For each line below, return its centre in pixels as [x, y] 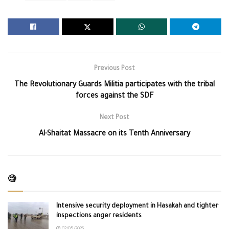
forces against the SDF [114, 96]
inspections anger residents [99, 216]
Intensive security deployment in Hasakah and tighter [137, 206]
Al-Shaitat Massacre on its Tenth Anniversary [114, 134]
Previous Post [114, 69]
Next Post [114, 118]
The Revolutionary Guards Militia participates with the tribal [114, 85]
